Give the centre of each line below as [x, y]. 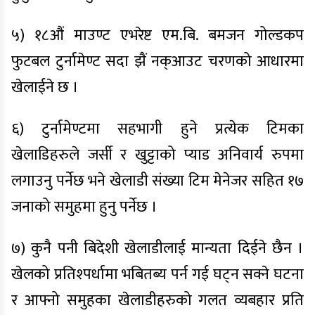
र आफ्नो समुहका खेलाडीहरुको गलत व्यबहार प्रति [157, 301]
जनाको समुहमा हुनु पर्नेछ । [84, 207]
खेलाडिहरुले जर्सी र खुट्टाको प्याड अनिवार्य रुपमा [157, 155]
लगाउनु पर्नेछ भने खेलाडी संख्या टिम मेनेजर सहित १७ [157, 181]
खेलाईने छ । [45, 88]
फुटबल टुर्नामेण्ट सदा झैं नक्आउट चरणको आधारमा [157, 62]
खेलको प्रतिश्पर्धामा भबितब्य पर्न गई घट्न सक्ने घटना [157, 275]
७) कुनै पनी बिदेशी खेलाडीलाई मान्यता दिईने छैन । [157, 249]
